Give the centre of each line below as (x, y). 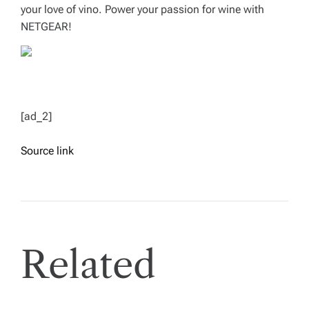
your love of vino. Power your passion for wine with (142, 9)
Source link (47, 151)
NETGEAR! (46, 27)
